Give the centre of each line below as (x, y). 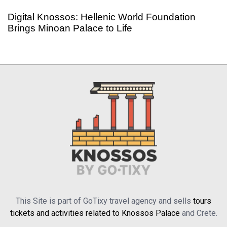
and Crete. (198, 213)
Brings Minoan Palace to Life (70, 28)
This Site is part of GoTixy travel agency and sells (104, 201)
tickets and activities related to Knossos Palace (95, 213)
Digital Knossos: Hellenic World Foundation (102, 17)
